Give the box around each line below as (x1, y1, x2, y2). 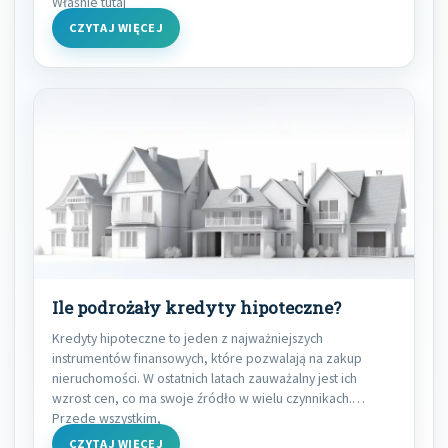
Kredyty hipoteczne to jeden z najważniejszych (52, 329, 323, 348)
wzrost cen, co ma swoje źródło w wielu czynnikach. (52, 389, 352, 408)
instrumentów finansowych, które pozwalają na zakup (52, 349, 362, 368)
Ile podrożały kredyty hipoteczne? (52, 297, 341, 320)
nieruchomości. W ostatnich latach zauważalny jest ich (52, 369, 357, 388)
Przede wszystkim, (52, 409, 161, 428)
